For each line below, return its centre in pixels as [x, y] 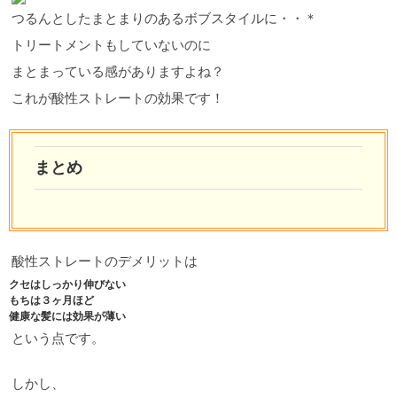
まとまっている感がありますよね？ [118, 72]
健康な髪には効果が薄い [67, 317]
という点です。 [58, 339]
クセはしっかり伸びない [67, 285]
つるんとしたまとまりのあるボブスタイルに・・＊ [164, 19]
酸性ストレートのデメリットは [105, 262]
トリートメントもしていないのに [111, 46]
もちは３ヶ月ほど [51, 301]
